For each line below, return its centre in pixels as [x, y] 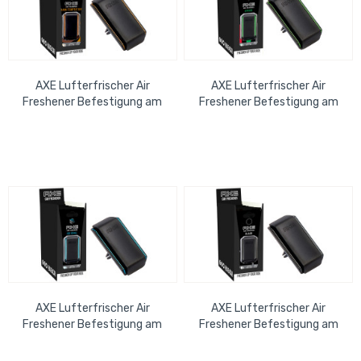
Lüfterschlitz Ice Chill [93, 341]
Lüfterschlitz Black [269, 341]
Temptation [92, 135]
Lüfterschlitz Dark [92, 118]
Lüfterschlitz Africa [268, 118]
